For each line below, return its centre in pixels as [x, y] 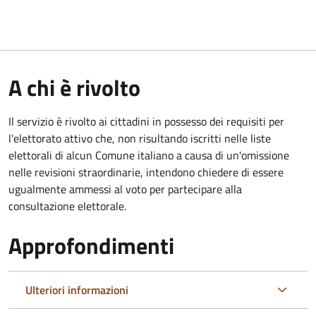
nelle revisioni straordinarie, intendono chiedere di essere [146, 172]
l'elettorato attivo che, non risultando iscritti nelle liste [140, 138]
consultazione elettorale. [67, 206]
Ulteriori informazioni [77, 290]
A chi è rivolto [74, 87]
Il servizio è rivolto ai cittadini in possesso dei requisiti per [146, 121]
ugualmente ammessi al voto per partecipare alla [125, 189]
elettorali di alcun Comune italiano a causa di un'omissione [149, 155]
